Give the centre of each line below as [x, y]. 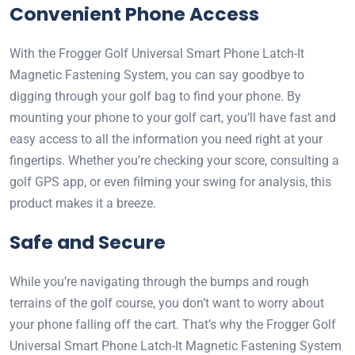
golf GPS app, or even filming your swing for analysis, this [170, 182]
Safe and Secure [88, 242]
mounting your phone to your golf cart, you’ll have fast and [173, 118]
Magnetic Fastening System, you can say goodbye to [157, 75]
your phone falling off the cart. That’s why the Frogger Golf [173, 324]
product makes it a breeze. [83, 203]
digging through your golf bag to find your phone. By [155, 96]
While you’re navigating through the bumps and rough [159, 282]
